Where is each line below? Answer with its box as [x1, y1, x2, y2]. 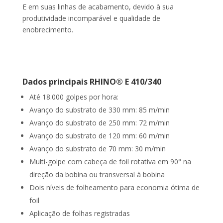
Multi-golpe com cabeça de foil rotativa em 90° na [29, 157, 191, 167]
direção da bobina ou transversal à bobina [29, 170, 165, 180]
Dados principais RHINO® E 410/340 [22, 76, 161, 88]
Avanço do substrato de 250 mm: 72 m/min [29, 118, 170, 128]
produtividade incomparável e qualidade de [22, 13, 160, 23]
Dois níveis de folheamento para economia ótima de [29, 183, 200, 193]
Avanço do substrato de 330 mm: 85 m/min [29, 105, 170, 115]
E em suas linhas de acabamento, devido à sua [22, 2, 174, 12]
